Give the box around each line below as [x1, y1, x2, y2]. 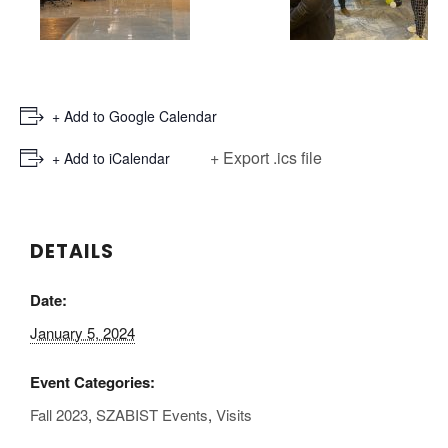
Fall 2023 [30, 403, 88, 425]
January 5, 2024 [30, 321, 135, 343]
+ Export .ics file [210, 145, 322, 169]
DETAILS [30, 237, 114, 265]
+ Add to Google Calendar [52, 105, 217, 126]
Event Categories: [30, 370, 155, 393]
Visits [216, 403, 252, 425]
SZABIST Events [96, 403, 208, 425]
